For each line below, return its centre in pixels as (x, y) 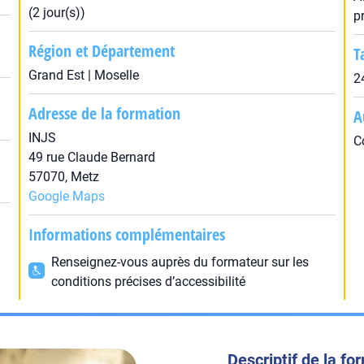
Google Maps (66, 196)
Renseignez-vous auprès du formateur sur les (180, 262)
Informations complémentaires (126, 234)
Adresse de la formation (104, 113)
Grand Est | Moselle (83, 75)
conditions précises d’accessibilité (148, 282)
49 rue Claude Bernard (91, 157)
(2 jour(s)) (56, 13)
